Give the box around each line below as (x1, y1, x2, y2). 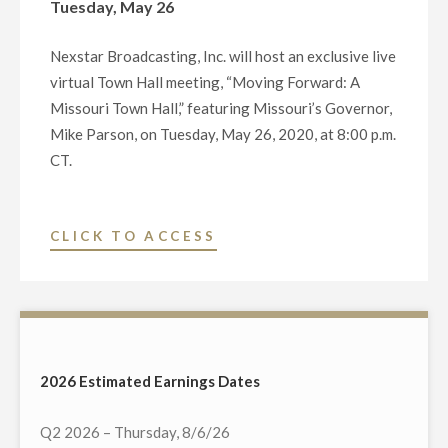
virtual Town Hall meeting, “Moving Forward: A (50, 73, 360, 92)
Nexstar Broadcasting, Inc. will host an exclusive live (50, 47, 396, 66)
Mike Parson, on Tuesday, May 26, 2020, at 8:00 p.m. (50, 125, 396, 144)
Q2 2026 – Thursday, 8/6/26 (40, 423, 230, 442)
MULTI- (215, 357, 285, 374)
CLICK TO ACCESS (50, 228, 217, 245)
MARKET (215, 383, 295, 400)
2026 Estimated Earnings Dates (40, 372, 260, 391)
